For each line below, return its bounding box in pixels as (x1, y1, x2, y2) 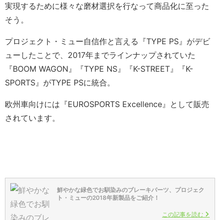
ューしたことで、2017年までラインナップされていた (5, 50, 195, 60)
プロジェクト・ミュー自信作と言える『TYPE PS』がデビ (5, 36, 210, 47)
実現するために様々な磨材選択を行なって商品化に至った (5, 1, 209, 11)
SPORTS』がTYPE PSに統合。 (5, 78, 115, 88)
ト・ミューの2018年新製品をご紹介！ (57, 194, 160, 202)
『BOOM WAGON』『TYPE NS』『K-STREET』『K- (5, 64, 193, 74)
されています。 (5, 113, 60, 123)
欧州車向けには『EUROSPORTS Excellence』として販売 (5, 99, 209, 110)
